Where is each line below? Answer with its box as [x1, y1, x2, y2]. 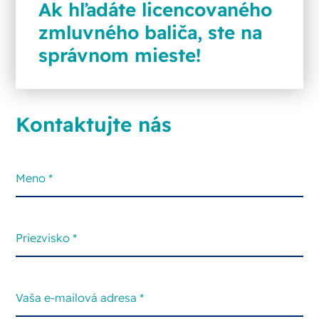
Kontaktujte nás [16, 111, 172, 137]
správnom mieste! [38, 43, 202, 66]
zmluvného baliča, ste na [38, 20, 263, 43]
